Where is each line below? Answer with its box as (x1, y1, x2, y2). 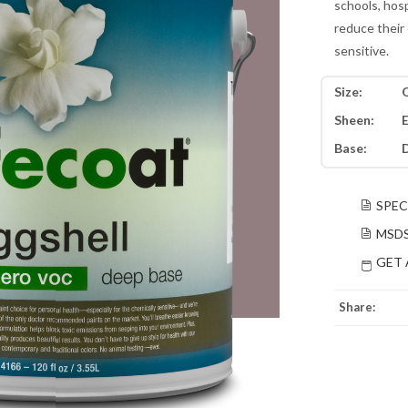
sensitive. (333, 43, 389, 58)
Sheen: (333, 112, 374, 127)
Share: (338, 300, 375, 314)
